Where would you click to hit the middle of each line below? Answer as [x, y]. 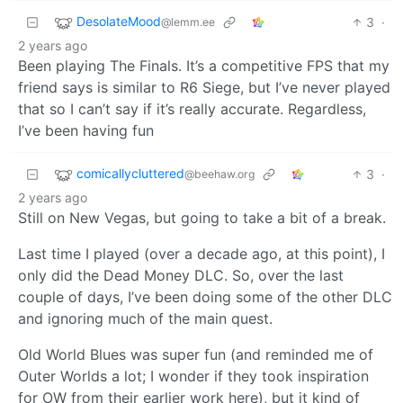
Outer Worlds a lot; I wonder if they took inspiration [193, 376]
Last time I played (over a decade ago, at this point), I [201, 253]
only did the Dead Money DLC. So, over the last [181, 275]
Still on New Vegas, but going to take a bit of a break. [202, 217]
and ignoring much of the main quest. [145, 318]
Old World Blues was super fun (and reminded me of [196, 354]
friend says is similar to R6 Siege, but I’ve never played [204, 87]
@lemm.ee [188, 22]
